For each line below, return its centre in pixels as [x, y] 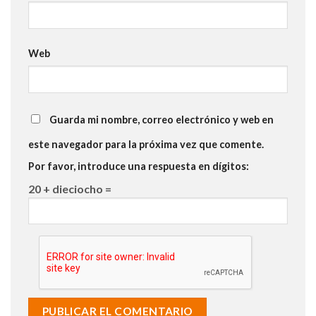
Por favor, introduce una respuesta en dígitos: [139, 166]
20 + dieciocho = [70, 188]
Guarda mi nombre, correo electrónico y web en [162, 119]
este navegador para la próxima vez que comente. [146, 144]
